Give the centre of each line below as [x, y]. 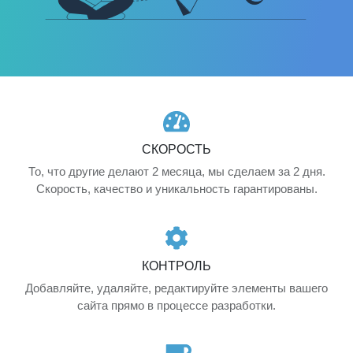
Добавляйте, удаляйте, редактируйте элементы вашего [176, 288]
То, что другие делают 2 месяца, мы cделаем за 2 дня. [176, 171]
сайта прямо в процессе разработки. [176, 306]
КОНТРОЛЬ [176, 266]
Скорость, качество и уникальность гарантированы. [176, 188]
